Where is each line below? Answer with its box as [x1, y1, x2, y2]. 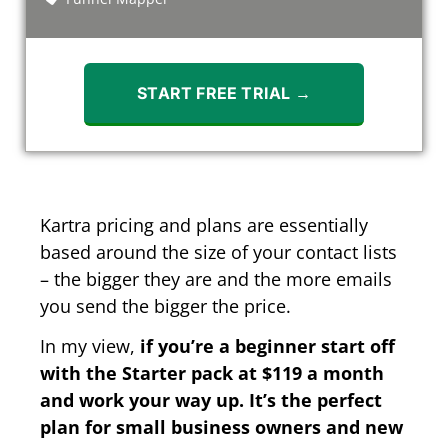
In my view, [40, 333, 140, 358]
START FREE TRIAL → [137, 82, 311, 103]
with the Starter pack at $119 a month [40, 360, 384, 385]
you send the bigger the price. [40, 293, 291, 318]
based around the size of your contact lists [40, 239, 397, 264]
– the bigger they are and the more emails [40, 266, 392, 291]
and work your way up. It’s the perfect [40, 387, 382, 412]
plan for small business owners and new [40, 414, 403, 439]
